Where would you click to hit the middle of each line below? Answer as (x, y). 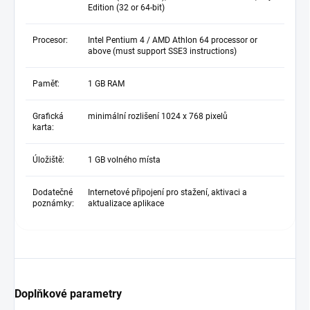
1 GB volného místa (124, 160)
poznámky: (53, 204)
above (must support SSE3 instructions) (162, 52)
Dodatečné (53, 193)
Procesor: (50, 40)
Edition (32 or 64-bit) (126, 8)
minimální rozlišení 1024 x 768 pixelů (158, 117)
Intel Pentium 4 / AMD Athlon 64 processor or (173, 40)
